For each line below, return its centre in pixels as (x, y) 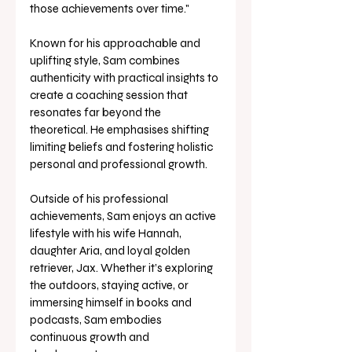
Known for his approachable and (116, 44)
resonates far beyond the (97, 113)
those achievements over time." (111, 9)
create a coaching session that (110, 95)
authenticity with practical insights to (125, 78)
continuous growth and (91, 337)
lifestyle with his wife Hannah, (107, 234)
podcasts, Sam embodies (97, 320)
